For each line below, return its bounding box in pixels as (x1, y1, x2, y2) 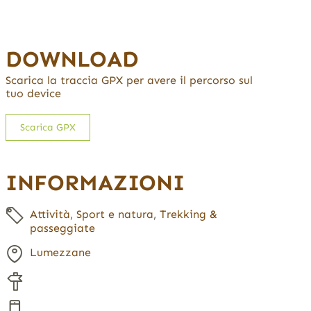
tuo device (5, 87, 61, 101)
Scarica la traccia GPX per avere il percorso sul (5, 74, 253, 87)
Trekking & (159, 208, 217, 221)
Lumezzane (29, 246, 91, 260)
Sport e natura (76, 208, 153, 221)
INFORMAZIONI (5, 169, 185, 196)
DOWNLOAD (5, 46, 139, 73)
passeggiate (29, 221, 95, 235)
